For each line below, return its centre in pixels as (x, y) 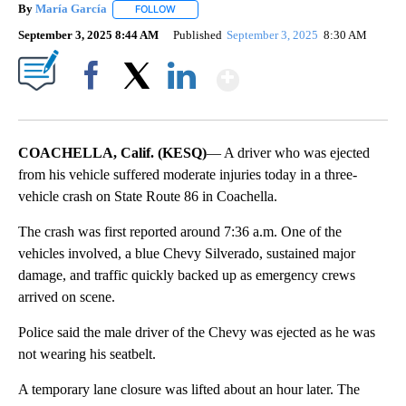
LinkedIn (182, 106)
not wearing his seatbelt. (87, 353)
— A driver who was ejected (288, 152)
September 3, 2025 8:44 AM (88, 34)
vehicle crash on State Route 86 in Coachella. (148, 196)
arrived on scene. (67, 296)
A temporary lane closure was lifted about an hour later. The (189, 389)
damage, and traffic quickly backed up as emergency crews (187, 275)
